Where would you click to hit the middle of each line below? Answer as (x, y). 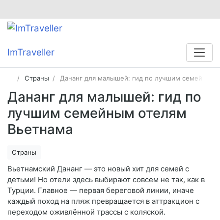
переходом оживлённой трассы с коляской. (86, 212)
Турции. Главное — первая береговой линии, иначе (101, 191)
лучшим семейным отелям (97, 113)
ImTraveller (31, 53)
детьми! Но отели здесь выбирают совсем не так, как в (106, 180)
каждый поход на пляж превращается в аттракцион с (103, 201)
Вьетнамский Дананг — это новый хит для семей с (98, 169)
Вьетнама (40, 129)
